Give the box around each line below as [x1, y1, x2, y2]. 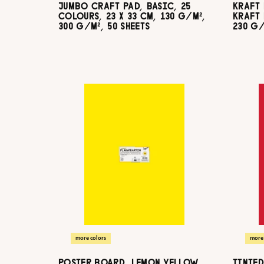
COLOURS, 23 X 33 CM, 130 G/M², [58, 11, 206, 21]
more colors [75, 235, 106, 242]
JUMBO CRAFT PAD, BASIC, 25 [58, 1, 191, 11]
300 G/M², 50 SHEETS [58, 21, 150, 31]
